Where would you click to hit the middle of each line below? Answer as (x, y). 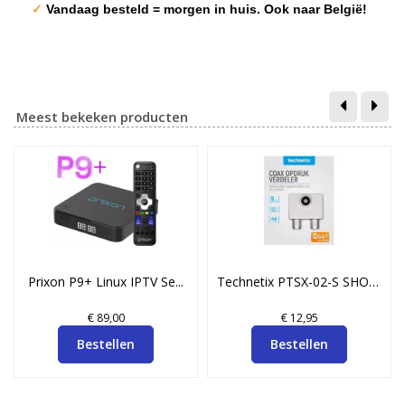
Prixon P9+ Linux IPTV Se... (106, 282)
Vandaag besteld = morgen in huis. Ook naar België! (208, 9)
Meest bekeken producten (102, 117)
